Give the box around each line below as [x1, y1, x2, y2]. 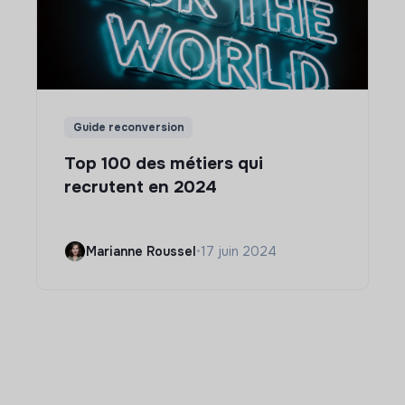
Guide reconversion [72, 120, 184, 136]
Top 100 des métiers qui [64, 152, 263, 175]
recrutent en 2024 [64, 175, 217, 199]
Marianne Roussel [86, 242, 196, 259]
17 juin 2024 [201, 242, 277, 259]
